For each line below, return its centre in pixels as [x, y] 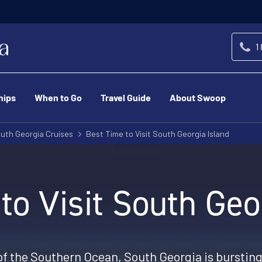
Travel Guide [126, 99]
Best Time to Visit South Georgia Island [158, 134]
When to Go [58, 99]
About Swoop [198, 99]
